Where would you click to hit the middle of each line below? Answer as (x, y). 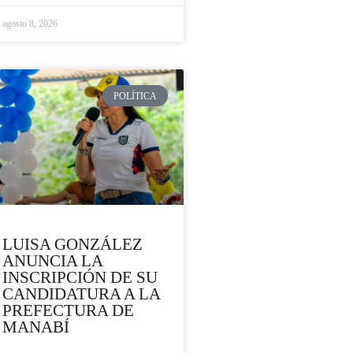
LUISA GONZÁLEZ (72, 245)
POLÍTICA (136, 96)
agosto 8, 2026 (30, 24)
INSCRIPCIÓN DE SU (80, 278)
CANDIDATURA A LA (81, 294)
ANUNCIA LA (52, 261)
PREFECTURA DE (68, 311)
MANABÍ (36, 327)
